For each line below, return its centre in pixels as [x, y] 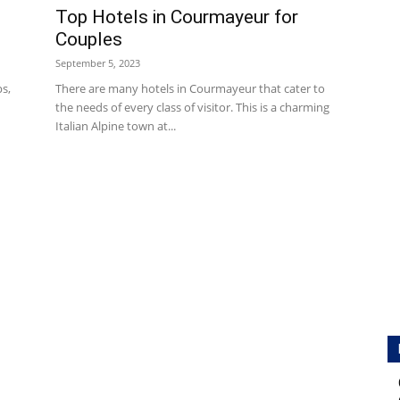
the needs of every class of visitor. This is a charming [192, 107]
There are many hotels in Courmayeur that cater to [190, 88]
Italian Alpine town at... [116, 126]
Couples [89, 39]
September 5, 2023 [98, 63]
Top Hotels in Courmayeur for [177, 17]
